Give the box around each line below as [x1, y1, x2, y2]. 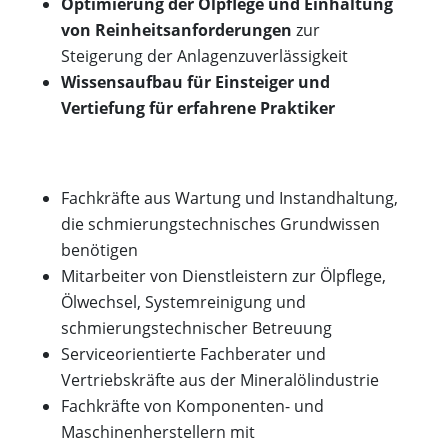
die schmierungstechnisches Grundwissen [60, 213, 380, 235]
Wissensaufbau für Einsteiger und [60, 71, 330, 93]
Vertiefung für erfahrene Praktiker [60, 97, 335, 119]
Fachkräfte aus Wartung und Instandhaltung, [60, 187, 398, 209]
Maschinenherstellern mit [60, 421, 255, 443]
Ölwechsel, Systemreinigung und [60, 291, 306, 313]
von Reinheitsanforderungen [60, 19, 292, 41]
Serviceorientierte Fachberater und [60, 343, 326, 365]
